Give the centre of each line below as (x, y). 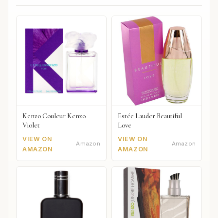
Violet (31, 125)
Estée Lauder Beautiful (150, 116)
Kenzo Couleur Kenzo (54, 116)
